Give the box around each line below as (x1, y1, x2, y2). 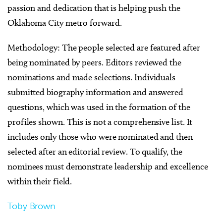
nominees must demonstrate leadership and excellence (7, 161, 208, 172)
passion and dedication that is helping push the (7, 2, 180, 14)
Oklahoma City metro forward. (7, 17, 122, 29)
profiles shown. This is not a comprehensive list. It (7, 116, 193, 128)
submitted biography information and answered (7, 87, 184, 98)
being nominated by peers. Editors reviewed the (7, 57, 181, 68)
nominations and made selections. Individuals (7, 72, 176, 83)
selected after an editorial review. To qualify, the (7, 146, 182, 158)
